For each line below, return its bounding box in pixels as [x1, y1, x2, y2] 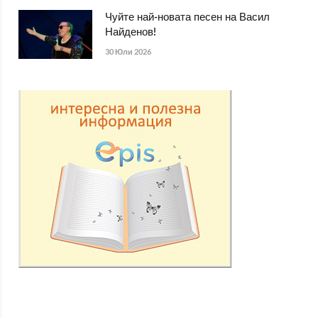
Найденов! [105, 24, 156, 41]
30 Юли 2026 [105, 47, 151, 56]
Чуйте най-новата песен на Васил [105, 9, 270, 26]
